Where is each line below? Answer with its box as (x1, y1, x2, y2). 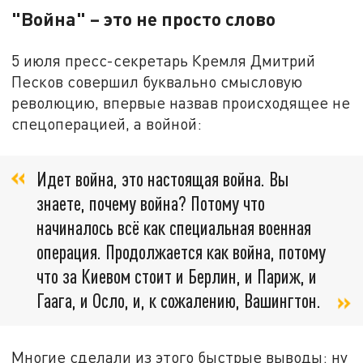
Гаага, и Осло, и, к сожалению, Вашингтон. (36, 288, 321, 312)
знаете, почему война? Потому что (36, 190, 265, 215)
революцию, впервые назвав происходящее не (11, 93, 351, 113)
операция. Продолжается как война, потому (36, 239, 326, 263)
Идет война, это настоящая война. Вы (36, 166, 288, 190)
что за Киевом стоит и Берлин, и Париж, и (36, 263, 317, 288)
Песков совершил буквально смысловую (11, 72, 303, 92)
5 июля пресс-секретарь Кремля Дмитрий (11, 51, 316, 70)
